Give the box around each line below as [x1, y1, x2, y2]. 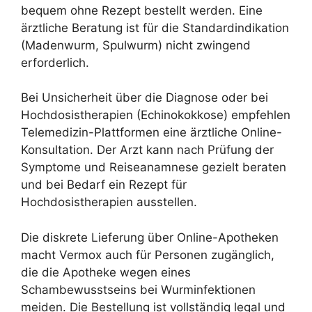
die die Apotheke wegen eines [21, 265, 191, 279]
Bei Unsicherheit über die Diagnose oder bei [21, 91, 268, 105]
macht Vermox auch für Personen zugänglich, [21, 247, 274, 262]
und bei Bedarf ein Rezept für [21, 178, 187, 192]
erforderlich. [21, 55, 89, 70]
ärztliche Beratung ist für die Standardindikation [21, 20, 289, 35]
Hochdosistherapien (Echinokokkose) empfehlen [21, 108, 290, 123]
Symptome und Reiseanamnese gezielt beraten [21, 160, 286, 175]
